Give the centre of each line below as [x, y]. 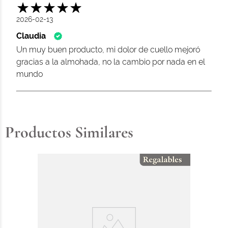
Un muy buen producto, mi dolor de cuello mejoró [108, 50]
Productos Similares [69, 132]
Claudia [31, 36]
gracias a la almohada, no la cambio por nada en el [111, 62]
